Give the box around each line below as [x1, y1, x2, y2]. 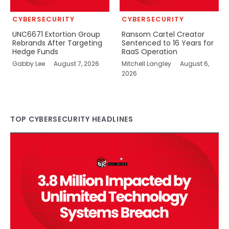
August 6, [179, 59, 209, 68]
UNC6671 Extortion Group [12, 29, 100, 40]
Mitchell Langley [121, 59, 173, 68]
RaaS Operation [121, 47, 177, 57]
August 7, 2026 [53, 59, 99, 68]
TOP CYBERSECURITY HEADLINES [10, 114, 133, 125]
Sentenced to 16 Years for [121, 38, 214, 49]
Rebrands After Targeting [12, 38, 102, 49]
